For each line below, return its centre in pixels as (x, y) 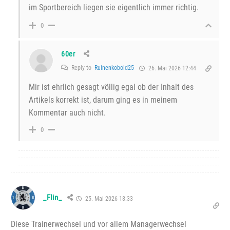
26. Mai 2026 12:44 (171, 69)
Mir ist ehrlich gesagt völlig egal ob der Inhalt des (111, 87)
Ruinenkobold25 (114, 68)
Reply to (82, 68)
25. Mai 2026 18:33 (109, 199)
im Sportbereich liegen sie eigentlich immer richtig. (114, 8)
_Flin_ (53, 198)
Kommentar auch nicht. (67, 113)
